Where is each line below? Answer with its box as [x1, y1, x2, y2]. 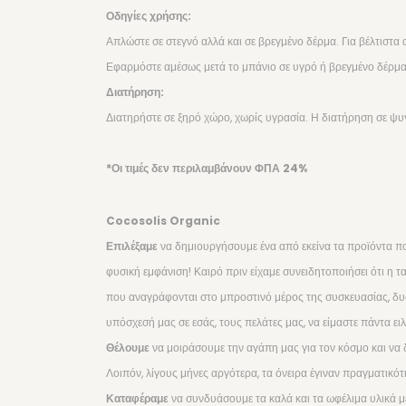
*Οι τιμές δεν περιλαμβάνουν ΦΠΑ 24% [106, 160, 307, 176]
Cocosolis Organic [106, 213, 220, 228]
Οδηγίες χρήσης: [106, 8, 191, 24]
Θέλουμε [106, 340, 152, 355]
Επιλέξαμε [106, 238, 160, 254]
